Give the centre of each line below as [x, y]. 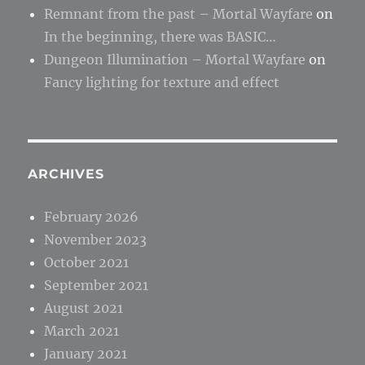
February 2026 [92, 217]
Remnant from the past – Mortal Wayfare [179, 14]
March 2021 [82, 331]
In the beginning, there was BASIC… [161, 37]
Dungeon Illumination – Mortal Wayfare [175, 59]
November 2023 [96, 240]
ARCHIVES [66, 174]
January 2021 [86, 354]
